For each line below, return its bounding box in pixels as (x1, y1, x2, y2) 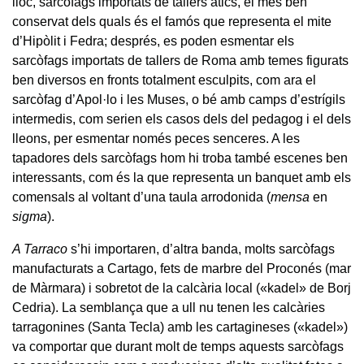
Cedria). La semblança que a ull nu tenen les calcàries (12, 300, 325, 314)
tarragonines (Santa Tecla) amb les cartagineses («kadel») (12, 319, 348, 334)
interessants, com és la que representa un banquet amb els (12, 170, 351, 184)
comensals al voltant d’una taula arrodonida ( (12, 189, 271, 204)
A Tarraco (12, 241, 67, 256)
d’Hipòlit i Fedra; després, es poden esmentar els (12, 33, 294, 48)
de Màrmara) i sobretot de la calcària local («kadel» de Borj (12, 280, 351, 295)
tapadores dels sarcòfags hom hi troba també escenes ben (12, 150, 348, 165)
